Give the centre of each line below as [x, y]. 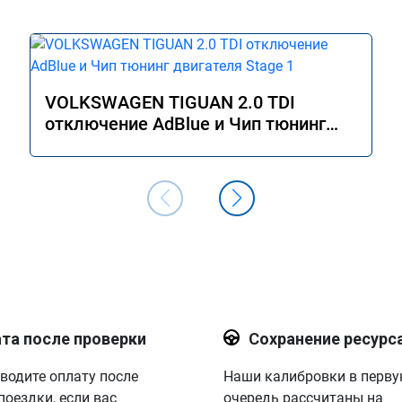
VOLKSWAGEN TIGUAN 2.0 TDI [170, 102]
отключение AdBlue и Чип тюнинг [185, 124]
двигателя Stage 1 [121, 145]
